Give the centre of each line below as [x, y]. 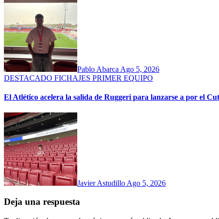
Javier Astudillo [102, 183]
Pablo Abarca [99, 69]
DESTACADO [29, 78]
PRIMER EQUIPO [123, 78]
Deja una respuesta [42, 202]
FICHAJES [73, 78]
